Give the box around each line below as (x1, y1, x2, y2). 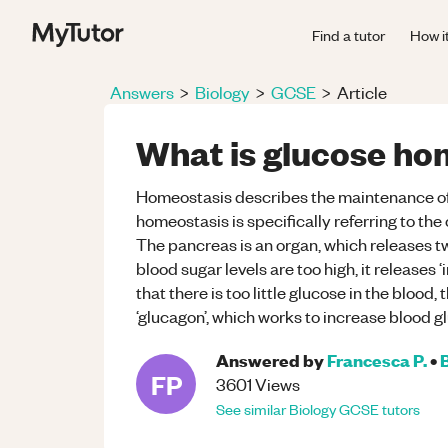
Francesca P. (327, 348, 427, 371)
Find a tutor (312, 24, 385, 45)
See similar (216, 399, 289, 419)
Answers (110, 81, 174, 103)
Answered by (216, 348, 324, 371)
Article (337, 81, 387, 103)
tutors (379, 399, 420, 419)
